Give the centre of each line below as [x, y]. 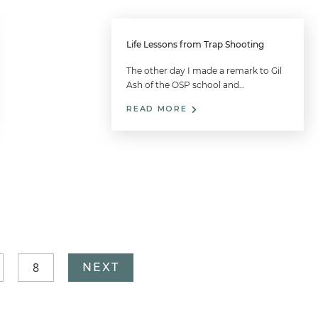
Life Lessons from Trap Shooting [196, 45]
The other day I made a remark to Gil [204, 71]
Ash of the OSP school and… [186, 85]
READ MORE [159, 109]
